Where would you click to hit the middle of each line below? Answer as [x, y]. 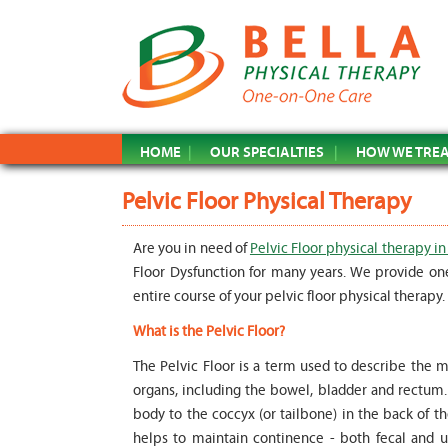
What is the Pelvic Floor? [209, 331]
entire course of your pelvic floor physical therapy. [289, 296]
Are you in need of [191, 248]
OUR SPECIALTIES [267, 151]
